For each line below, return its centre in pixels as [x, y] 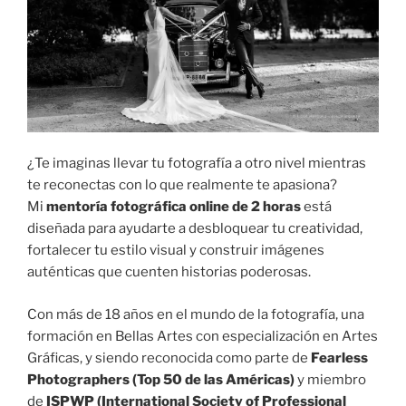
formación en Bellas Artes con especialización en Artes [203, 336]
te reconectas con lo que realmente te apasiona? [182, 185]
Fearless [339, 358]
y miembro [330, 379]
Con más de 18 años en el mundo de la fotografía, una [196, 314]
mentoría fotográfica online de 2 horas [174, 207]
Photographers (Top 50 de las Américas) [161, 379]
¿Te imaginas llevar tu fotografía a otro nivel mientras [197, 164]
